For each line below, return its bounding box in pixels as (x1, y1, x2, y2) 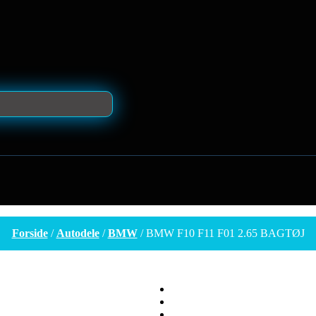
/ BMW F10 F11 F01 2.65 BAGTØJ (137, 227, 305, 239)
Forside (11, 227, 48, 239)
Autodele (56, 227, 99, 239)
